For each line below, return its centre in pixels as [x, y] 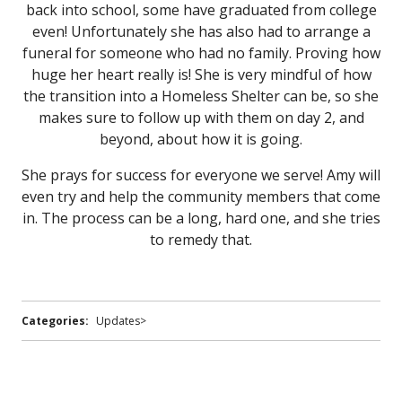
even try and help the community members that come [201, 197]
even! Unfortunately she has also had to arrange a [201, 31]
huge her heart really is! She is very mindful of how [201, 74]
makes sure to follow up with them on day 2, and [201, 118]
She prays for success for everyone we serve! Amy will [201, 175]
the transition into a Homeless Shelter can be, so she [201, 96]
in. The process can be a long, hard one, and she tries [201, 218]
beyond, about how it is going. [201, 139]
